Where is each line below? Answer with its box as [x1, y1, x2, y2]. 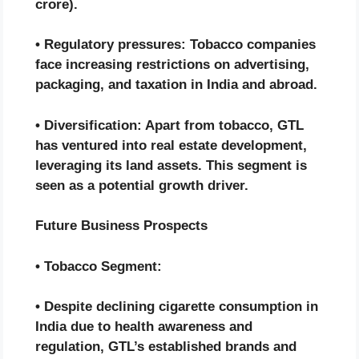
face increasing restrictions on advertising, [35, 57, 309, 73]
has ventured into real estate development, [35, 137, 307, 153]
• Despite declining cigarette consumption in [35, 299, 318, 315]
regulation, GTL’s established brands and [35, 339, 296, 355]
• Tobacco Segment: [35, 258, 162, 274]
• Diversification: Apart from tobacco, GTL [35, 117, 304, 133]
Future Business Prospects [35, 218, 208, 234]
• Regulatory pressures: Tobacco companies [35, 37, 316, 53]
